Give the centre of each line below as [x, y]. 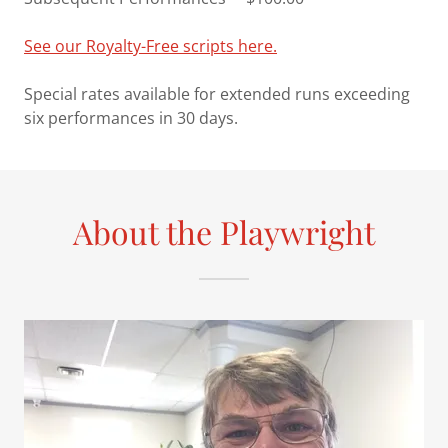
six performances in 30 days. [131, 118]
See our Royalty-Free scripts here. [150, 46]
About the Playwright [224, 232]
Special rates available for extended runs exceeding [217, 94]
